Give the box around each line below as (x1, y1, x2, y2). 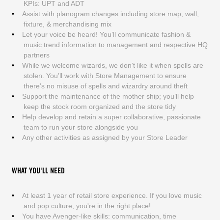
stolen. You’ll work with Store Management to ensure (23, 71, 187, 80)
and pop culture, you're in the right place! (23, 201, 151, 210)
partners (23, 51, 50, 59)
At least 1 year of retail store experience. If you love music (22, 191, 202, 199)
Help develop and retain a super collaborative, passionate (22, 112, 201, 121)
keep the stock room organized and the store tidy (23, 102, 176, 110)
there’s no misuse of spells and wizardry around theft (23, 82, 188, 90)
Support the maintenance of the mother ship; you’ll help (22, 92, 194, 100)
